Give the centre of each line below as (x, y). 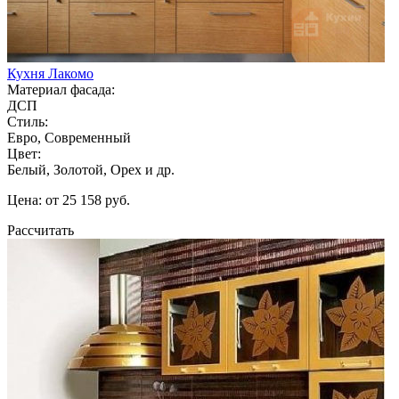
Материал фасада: (61, 89)
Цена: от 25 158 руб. (69, 199)
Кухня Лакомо (50, 73)
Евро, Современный (69, 137)
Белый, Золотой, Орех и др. (91, 169)
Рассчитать (41, 230)
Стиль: (28, 121)
